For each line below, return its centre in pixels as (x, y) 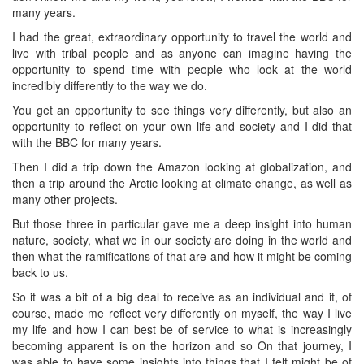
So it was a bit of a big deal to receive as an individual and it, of (182, 296)
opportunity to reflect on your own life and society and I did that (182, 126)
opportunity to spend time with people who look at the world (182, 69)
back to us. (40, 272)
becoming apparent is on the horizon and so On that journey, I (182, 345)
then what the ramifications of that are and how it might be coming (182, 256)
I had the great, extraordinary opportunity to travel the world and (182, 36)
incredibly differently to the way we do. (110, 85)
